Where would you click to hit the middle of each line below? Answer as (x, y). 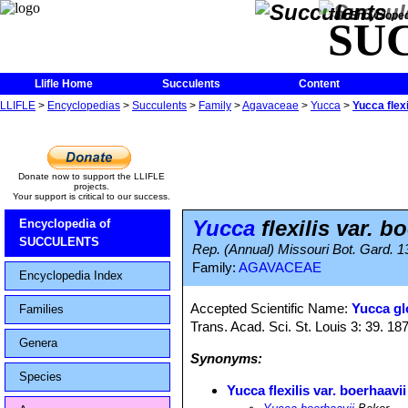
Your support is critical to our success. (91, 196)
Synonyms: (227, 358)
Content (319, 84)
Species (41, 377)
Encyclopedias (84, 106)
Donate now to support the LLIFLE (91, 176)
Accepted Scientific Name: (271, 308)
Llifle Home (64, 84)
